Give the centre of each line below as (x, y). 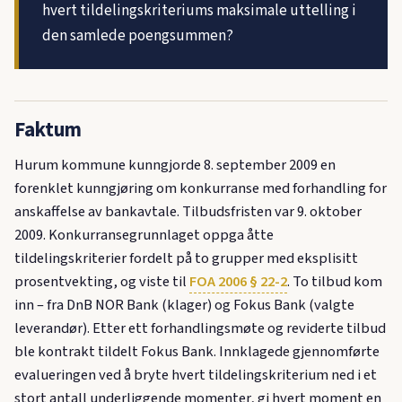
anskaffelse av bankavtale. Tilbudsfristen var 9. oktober (188, 211)
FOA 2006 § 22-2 (238, 281)
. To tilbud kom (335, 281)
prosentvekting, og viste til (102, 281)
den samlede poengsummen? (137, 35)
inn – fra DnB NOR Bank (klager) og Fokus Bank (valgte (184, 305)
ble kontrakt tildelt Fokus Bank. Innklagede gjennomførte (197, 351)
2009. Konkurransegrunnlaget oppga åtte (144, 235)
